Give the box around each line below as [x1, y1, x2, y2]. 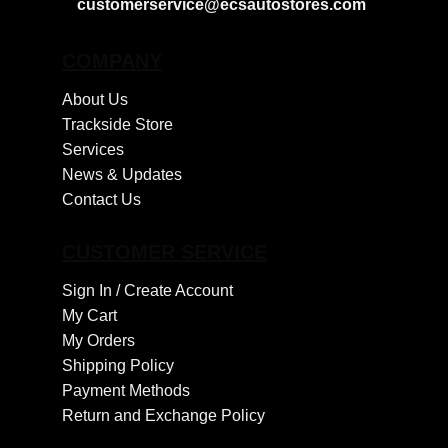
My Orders [62, 331, 135, 349]
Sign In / [62, 281, 124, 299]
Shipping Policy [62, 356, 174, 374]
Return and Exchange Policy [62, 406, 265, 424]
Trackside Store [62, 116, 173, 134]
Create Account [124, 281, 233, 299]
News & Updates [62, 166, 182, 184]
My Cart [62, 306, 117, 324]
